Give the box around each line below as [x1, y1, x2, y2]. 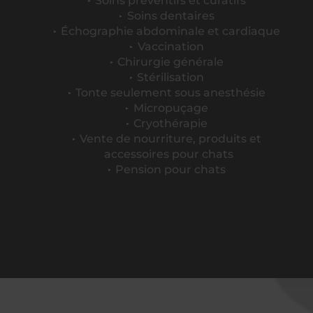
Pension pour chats [115, 163, 226, 176]
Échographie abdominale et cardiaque [61, 24, 281, 38]
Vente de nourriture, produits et [80, 132, 262, 145]
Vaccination [137, 40, 204, 53]
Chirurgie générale [117, 55, 224, 68]
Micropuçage [133, 101, 208, 115]
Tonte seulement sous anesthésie [75, 86, 266, 99]
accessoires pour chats [104, 147, 234, 161]
